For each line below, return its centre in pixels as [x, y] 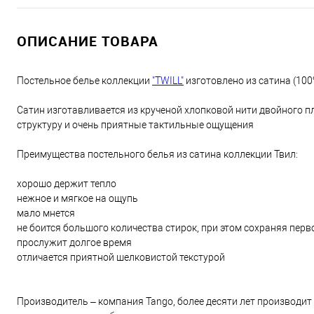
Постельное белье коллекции [84, 81]
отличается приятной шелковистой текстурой [121, 257]
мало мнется [46, 213]
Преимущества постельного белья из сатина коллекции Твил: [157, 154]
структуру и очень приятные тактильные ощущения [135, 125]
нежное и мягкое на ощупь [77, 198]
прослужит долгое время [74, 243]
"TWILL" [168, 81]
